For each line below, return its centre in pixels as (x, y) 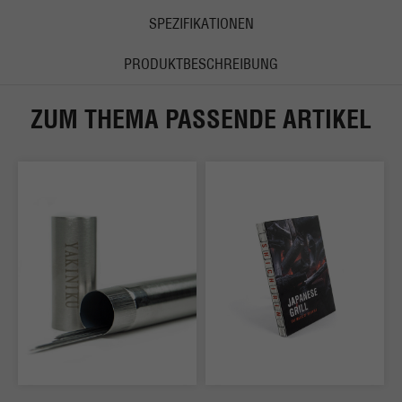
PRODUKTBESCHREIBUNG (201, 64)
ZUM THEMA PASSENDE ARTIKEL (201, 119)
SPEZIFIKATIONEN (201, 24)
